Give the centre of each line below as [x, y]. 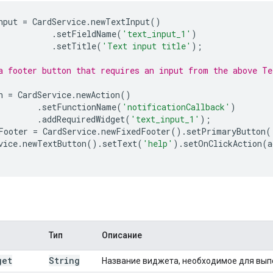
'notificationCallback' [176, 107]
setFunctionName [79, 107]
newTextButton [55, 143]
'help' [158, 143]
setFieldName [87, 34]
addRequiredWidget [83, 119]
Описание [122, 235]
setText [120, 143]
